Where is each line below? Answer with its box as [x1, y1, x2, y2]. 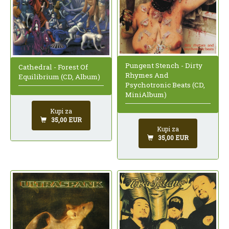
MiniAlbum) [125, 90, 167, 100]
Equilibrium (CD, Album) [18, 72, 100, 81]
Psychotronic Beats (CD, [125, 80, 205, 90]
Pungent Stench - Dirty [125, 61, 202, 71]
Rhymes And [125, 71, 169, 80]
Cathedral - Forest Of [18, 62, 88, 72]
